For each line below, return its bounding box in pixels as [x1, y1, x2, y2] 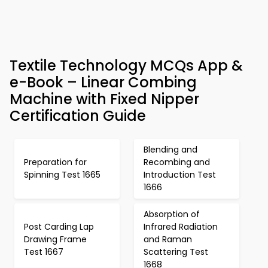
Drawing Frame [24, 233, 87, 245]
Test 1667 [24, 246, 63, 258]
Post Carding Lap [24, 221, 94, 233]
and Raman [144, 233, 192, 245]
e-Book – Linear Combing [10, 72, 197, 92]
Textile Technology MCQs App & [10, 56, 243, 75]
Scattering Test [144, 246, 208, 258]
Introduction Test [144, 169, 216, 181]
